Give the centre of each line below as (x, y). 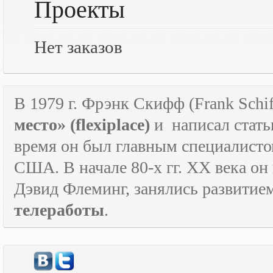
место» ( (45, 125)
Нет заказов (78, 47)
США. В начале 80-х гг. (100, 167)
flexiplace (110, 125)
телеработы (59, 210)
